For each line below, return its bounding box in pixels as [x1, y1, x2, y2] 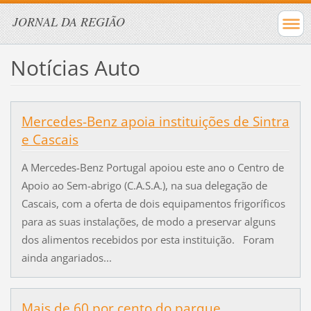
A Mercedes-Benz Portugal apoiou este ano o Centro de [21, 160, 284, 175]
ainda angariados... [21, 251, 112, 265]
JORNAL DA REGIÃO [12, 13, 125, 30]
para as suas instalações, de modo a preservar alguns [21, 215, 276, 229]
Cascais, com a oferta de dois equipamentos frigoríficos [21, 196, 285, 211]
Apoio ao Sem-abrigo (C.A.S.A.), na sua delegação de [21, 178, 267, 193]
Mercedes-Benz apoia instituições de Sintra [21, 112, 289, 131]
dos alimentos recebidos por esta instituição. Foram [21, 233, 274, 247]
